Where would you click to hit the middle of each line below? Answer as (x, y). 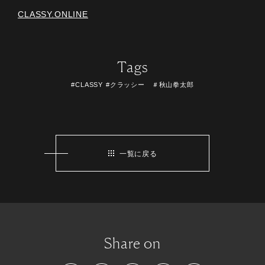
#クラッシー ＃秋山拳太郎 (150, 85)
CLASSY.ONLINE (53, 14)
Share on (132, 243)
